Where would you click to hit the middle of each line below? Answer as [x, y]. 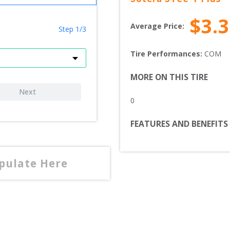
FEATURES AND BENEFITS [179, 124]
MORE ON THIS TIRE [169, 77]
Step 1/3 [72, 29]
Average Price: [157, 26]
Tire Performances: [167, 54]
